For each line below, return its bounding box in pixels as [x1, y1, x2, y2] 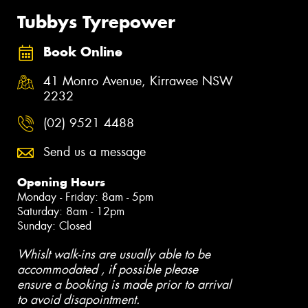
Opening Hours [17, 174, 105, 190]
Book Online [43, 44, 122, 60]
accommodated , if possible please [17, 261, 198, 278]
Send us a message [43, 143, 146, 160]
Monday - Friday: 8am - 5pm [17, 189, 153, 204]
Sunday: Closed [17, 218, 91, 233]
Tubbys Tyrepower [17, 10, 175, 33]
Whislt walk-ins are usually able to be [17, 245, 210, 263]
